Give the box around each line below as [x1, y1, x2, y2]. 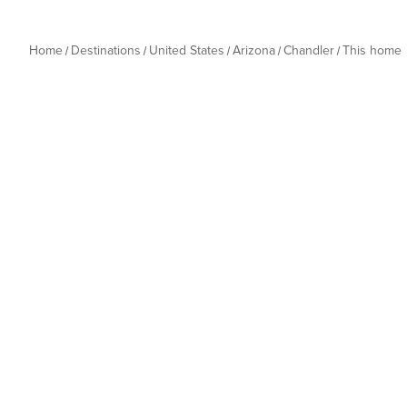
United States [149, 43, 224, 58]
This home [342, 43, 402, 58]
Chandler [283, 43, 334, 58]
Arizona [233, 43, 275, 58]
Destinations [71, 43, 141, 58]
